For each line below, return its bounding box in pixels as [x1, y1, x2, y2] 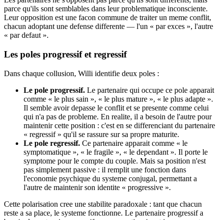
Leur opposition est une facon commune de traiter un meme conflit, [4, 13, 211, 22]
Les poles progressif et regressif [4, 49, 127, 60]
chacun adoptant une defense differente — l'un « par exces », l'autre [4, 22, 213, 31]
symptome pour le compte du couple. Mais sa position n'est [24, 156, 206, 165]
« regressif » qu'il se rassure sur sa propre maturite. [24, 130, 179, 138]
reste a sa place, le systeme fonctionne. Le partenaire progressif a [4, 208, 203, 217]
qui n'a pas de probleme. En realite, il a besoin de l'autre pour [24, 112, 212, 121]
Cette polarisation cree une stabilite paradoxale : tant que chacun [4, 199, 202, 208]
